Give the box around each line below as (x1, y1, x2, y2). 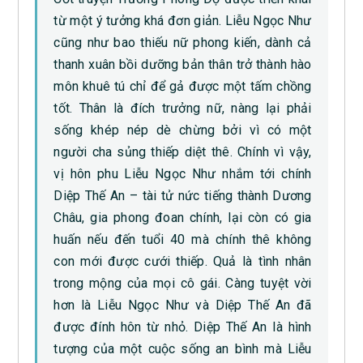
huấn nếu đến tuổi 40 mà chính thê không (53, 231, 312, 247)
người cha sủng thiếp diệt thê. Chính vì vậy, (53, 143, 312, 160)
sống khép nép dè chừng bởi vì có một (53, 122, 312, 138)
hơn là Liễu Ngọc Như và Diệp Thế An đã (53, 297, 312, 313)
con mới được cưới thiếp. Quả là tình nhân (53, 253, 312, 269)
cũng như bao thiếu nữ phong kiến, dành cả (53, 34, 312, 50)
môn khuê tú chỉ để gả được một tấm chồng (53, 78, 312, 94)
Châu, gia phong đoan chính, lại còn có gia (53, 209, 312, 225)
